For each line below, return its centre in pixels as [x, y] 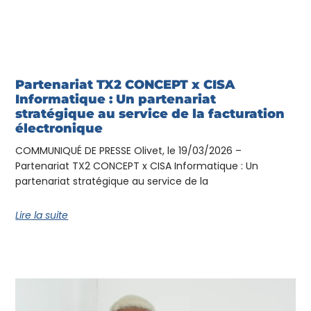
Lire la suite [42, 215]
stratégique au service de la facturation [150, 114]
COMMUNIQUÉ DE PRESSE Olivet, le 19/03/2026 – [129, 150]
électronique [59, 128]
